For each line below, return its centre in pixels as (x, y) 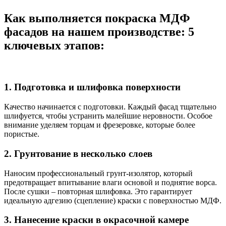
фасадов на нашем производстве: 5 (99, 32)
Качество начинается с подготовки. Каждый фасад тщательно (110, 107)
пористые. (22, 134)
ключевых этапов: (54, 45)
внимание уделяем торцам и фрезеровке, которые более (100, 125)
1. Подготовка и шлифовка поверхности (92, 87)
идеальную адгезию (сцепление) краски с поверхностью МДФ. (113, 200)
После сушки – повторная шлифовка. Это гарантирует (98, 191)
